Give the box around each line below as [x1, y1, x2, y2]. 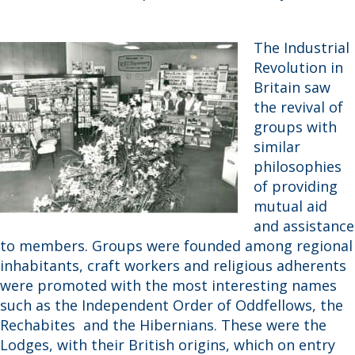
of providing [254, 177, 338, 197]
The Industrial [254, 38, 349, 58]
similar [254, 137, 300, 157]
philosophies [254, 157, 342, 177]
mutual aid [254, 197, 327, 216]
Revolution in [254, 58, 343, 78]
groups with [254, 117, 337, 137]
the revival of [254, 97, 343, 117]
